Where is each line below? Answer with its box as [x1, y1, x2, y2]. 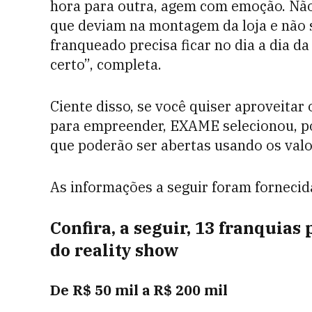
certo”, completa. [50, 55, 169, 74]
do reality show [50, 239, 179, 261]
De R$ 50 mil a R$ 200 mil [50, 281, 231, 299]
